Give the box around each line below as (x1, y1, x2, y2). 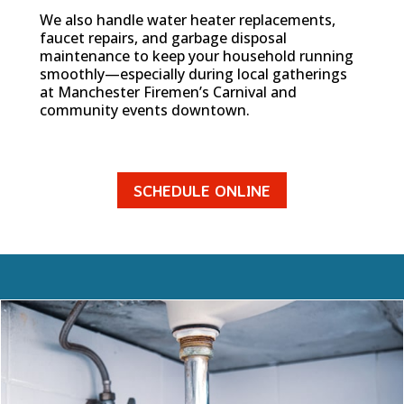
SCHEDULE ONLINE (133, 180, 271, 201)
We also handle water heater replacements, (40, 9, 335, 30)
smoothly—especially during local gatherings (40, 63, 347, 84)
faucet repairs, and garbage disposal (40, 27, 287, 48)
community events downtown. (40, 99, 250, 120)
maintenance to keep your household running (40, 45, 353, 66)
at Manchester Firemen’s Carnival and (40, 81, 297, 102)
